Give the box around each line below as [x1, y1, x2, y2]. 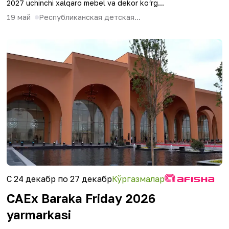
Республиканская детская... [39, 13, 141, 21]
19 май [7, 13, 31, 21]
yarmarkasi [7, 207, 71, 222]
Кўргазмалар [112, 174, 165, 184]
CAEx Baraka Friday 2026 [7, 191, 155, 205]
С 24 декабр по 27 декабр [7, 174, 112, 184]
